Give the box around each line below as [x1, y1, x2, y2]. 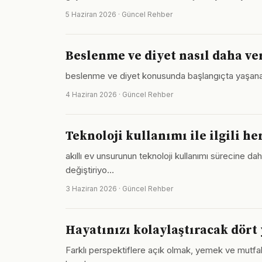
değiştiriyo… [65, 164, 114, 175]
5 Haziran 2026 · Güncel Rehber [65, 10, 173, 19]
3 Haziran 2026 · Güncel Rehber [65, 184, 173, 193]
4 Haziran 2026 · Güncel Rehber [65, 90, 173, 99]
